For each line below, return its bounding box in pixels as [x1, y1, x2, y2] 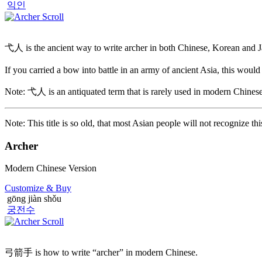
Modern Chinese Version [5, 163, 96, 174]
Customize [5, 183, 44, 194]
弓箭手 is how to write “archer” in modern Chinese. [5, 247, 198, 258]
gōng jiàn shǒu [5, 194, 61, 204]
